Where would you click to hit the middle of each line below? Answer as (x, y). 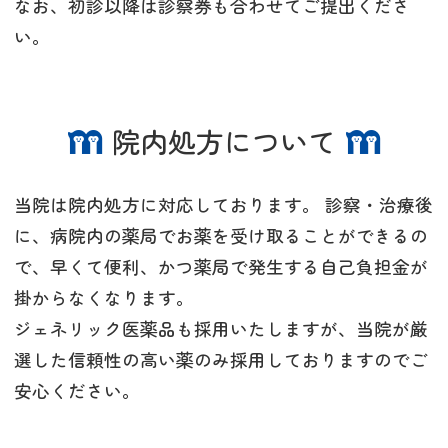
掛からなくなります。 (104, 298)
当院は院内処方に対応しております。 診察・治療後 (223, 205)
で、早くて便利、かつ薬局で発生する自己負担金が (221, 267)
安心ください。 (77, 391)
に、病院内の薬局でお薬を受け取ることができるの (221, 236)
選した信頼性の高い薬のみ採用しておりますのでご (221, 360)
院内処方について (224, 141)
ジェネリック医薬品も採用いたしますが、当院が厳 (221, 329)
